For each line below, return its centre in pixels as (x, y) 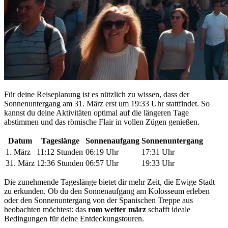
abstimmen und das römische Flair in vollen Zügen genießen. (102, 122)
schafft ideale (168, 209)
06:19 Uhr (102, 152)
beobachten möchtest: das (46, 209)
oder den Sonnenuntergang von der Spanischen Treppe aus (98, 200)
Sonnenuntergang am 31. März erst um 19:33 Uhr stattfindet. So (107, 103)
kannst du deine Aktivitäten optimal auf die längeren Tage (96, 112)
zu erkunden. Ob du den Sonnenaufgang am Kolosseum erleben (107, 191)
